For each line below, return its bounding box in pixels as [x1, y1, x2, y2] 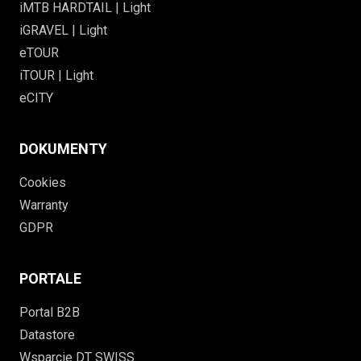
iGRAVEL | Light [19, 22, 107, 38]
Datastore [19, 326, 75, 342]
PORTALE [19, 269, 81, 287]
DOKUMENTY [19, 139, 107, 157]
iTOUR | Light [19, 67, 93, 83]
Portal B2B [19, 304, 80, 320]
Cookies [19, 174, 66, 190]
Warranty [19, 197, 68, 213]
